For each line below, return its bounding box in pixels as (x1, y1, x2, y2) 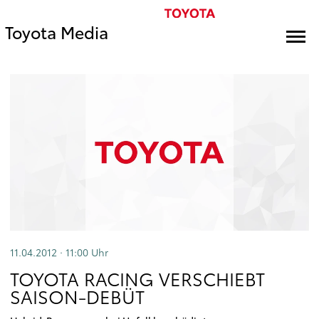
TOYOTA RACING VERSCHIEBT (10, 266, 265, 291)
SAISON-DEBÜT (10, 283, 145, 309)
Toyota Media (5, 20, 108, 43)
